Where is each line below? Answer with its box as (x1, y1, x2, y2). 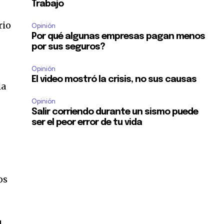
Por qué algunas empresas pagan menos (31, 32, 205, 41)
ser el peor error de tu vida (31, 118, 142, 127)
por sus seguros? (31, 42, 105, 52)
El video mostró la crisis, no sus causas (31, 75, 197, 84)
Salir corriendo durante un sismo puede (31, 107, 198, 117)
